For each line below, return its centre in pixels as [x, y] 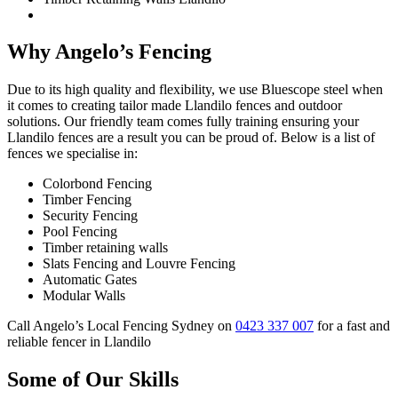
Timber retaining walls [105, 248]
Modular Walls [84, 296]
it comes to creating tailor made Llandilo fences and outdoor [175, 106]
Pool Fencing [80, 232]
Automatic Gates [90, 280]
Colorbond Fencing [97, 184]
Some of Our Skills [93, 380]
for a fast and [352, 326]
